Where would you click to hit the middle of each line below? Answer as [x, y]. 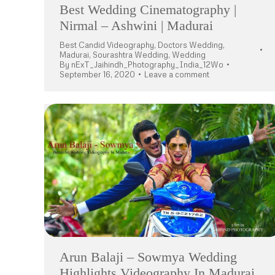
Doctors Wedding [190, 45]
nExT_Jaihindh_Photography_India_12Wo [147, 65]
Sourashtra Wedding [130, 55]
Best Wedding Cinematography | [148, 10]
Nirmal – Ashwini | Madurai [136, 26]
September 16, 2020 [97, 75]
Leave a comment [177, 75]
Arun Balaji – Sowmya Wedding [148, 257]
